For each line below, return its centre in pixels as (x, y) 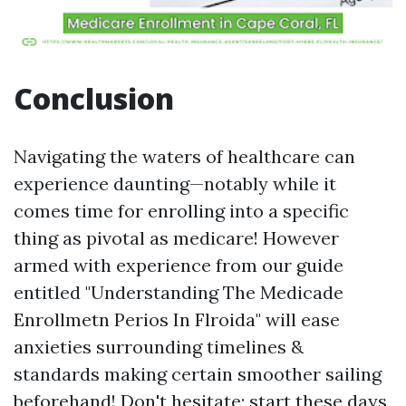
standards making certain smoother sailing (198, 374)
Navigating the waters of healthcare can (184, 156)
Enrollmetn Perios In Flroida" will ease (177, 319)
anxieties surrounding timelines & (159, 347)
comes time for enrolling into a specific (181, 211)
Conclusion (94, 98)
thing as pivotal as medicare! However (176, 238)
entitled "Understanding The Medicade (179, 292)
